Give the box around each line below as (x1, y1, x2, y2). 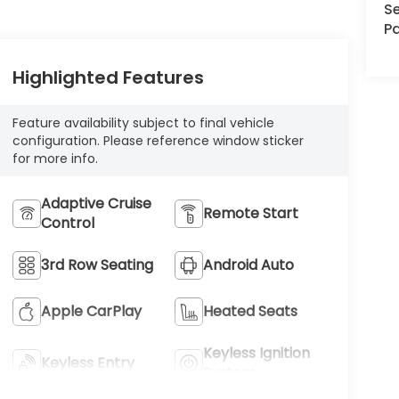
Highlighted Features (12, 65, 204, 91)
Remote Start (203, 203, 299, 224)
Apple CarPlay (40, 301, 142, 322)
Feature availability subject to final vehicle (12, 114, 274, 133)
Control (40, 213, 94, 234)
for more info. (12, 150, 98, 168)
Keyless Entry (40, 353, 134, 374)
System (203, 362, 256, 384)
